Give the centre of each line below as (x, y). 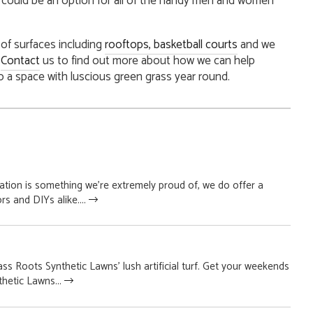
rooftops (126, 44)
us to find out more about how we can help (147, 60)
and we (256, 44)
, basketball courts (193, 44)
